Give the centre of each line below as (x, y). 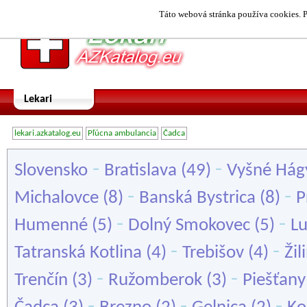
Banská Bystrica (197, 198)
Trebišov (213, 253)
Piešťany (274, 281)
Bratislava (140, 171)
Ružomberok (155, 281)
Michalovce (57, 198)
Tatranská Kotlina (78, 253)
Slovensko (51, 171)
